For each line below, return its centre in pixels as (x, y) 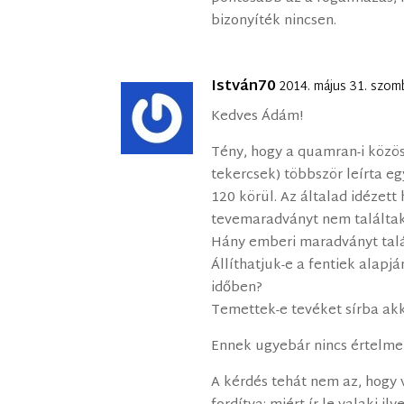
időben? (237, 289)
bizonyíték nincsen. (274, 22)
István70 (244, 87)
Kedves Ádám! (257, 117)
